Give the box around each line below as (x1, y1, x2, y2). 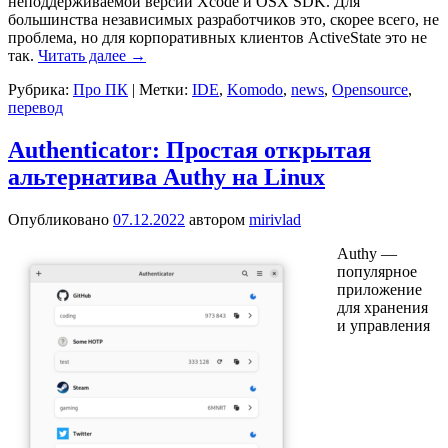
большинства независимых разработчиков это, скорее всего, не (8, 11, 439, 29)
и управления (337, 317, 430, 335)
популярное (337, 263, 417, 281)
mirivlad (249, 211, 301, 229)
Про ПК (73, 81, 128, 99)
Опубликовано (8, 211, 113, 229)
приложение (337, 281, 422, 299)
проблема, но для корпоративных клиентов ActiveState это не (8, 29, 427, 47)
